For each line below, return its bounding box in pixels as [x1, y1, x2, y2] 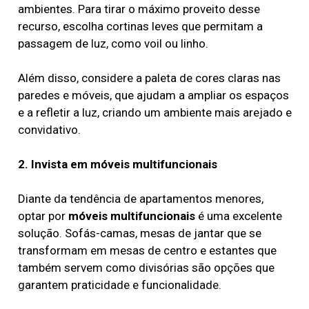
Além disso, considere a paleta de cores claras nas [17, 70, 281, 85]
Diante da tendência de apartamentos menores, [17, 191, 263, 206]
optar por [17, 208, 68, 223]
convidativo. [17, 122, 81, 137]
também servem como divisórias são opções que [17, 260, 275, 275]
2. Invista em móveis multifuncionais [17, 157, 217, 171]
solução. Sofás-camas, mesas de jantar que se [17, 226, 261, 240]
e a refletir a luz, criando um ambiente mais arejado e [17, 105, 292, 119]
